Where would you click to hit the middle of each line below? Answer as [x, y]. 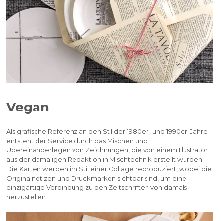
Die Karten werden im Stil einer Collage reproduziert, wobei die [109, 168]
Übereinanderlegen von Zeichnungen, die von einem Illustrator [107, 150]
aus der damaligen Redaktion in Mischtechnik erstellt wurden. [105, 159]
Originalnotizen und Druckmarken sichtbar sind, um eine [97, 178]
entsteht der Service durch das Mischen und [77, 140]
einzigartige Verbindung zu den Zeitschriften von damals [97, 187]
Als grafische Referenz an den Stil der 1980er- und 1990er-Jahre [107, 131]
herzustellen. [27, 197]
